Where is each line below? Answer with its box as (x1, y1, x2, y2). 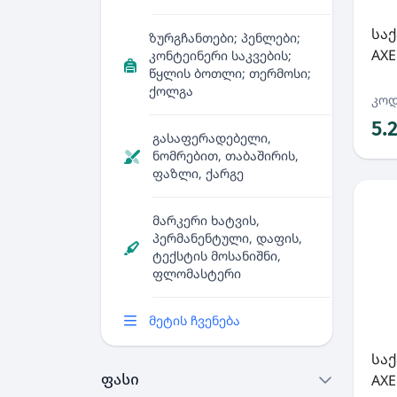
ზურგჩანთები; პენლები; (149, 29, 300, 46)
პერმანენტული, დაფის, (152, 230, 302, 246)
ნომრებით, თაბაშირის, (152, 147, 299, 164)
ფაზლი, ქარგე (152, 165, 244, 182)
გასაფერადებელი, (152, 129, 271, 146)
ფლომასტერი (152, 265, 241, 282)
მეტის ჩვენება (149, 312, 240, 329)
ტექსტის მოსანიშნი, (152, 247, 281, 264)
